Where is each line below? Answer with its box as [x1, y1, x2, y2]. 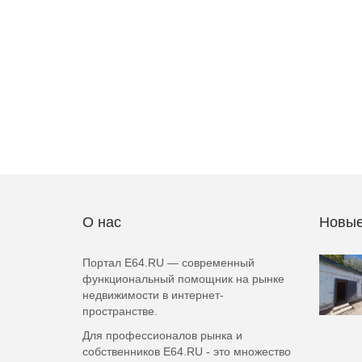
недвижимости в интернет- [82, 288, 224, 301]
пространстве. [82, 305, 158, 318]
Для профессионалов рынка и [82, 329, 242, 342]
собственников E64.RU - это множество [82, 345, 291, 358]
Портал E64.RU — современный [82, 256, 255, 269]
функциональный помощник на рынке [82, 272, 284, 285]
